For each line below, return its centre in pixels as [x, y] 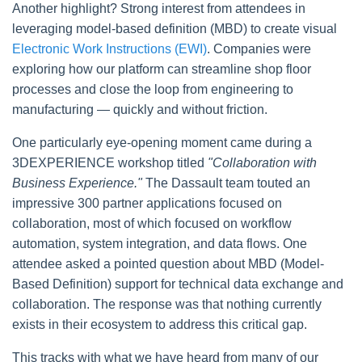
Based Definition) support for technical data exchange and [178, 284]
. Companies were [259, 49]
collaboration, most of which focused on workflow [152, 224]
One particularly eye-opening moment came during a [162, 143]
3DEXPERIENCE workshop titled [110, 163]
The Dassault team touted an [226, 183]
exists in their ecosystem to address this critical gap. [160, 325]
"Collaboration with [262, 163]
